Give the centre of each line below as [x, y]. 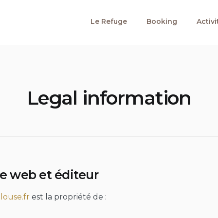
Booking [162, 21]
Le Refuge [109, 21]
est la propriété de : [68, 197]
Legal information [109, 98]
